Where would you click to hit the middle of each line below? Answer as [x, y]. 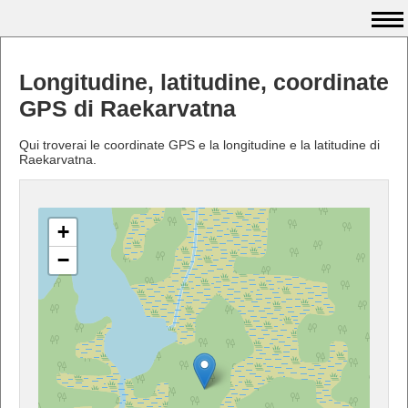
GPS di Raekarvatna [127, 108]
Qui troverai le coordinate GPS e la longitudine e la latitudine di [199, 144]
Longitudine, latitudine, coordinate [204, 82]
